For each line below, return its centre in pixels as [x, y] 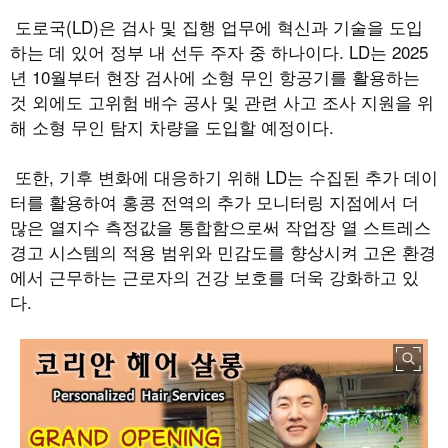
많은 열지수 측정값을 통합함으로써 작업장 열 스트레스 [220, 227]
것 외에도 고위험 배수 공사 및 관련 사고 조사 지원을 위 [222, 102]
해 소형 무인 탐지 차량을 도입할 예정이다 [169, 127]
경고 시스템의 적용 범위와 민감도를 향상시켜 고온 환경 [223, 252]
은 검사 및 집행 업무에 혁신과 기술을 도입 [261, 27]
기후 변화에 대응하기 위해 [162, 177]
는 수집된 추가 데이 [362, 177]
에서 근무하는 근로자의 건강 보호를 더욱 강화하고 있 [214, 277]
